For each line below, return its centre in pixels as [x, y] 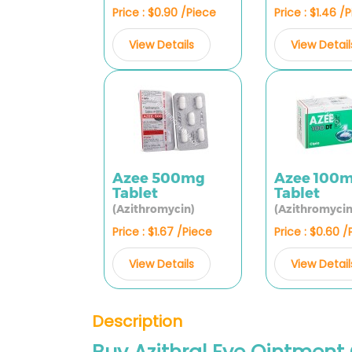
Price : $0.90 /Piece [164, 13]
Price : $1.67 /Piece [162, 232]
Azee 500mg [159, 178]
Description [137, 321]
